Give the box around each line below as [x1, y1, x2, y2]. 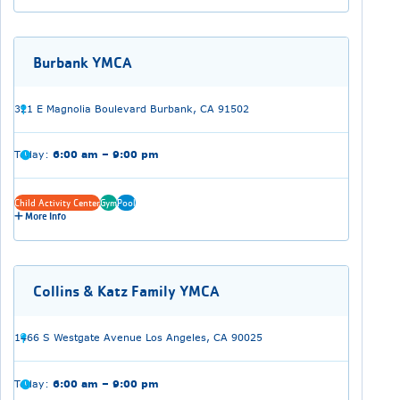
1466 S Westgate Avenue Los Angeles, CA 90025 [13, 330, 262, 346]
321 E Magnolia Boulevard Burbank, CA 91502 [13, 102, 249, 117]
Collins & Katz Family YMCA [32, 282, 220, 301]
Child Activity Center [13, 196, 100, 209]
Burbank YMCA [32, 53, 132, 71]
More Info [22, 210, 66, 223]
